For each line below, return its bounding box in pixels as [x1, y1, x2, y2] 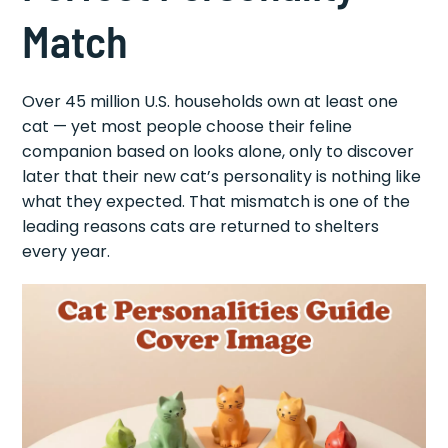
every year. [22, 240, 111, 263]
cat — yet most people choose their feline [22, 115, 353, 138]
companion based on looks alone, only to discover [22, 140, 415, 163]
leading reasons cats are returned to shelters [22, 215, 380, 238]
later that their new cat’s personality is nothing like [22, 165, 422, 188]
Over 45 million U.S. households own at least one [22, 90, 399, 113]
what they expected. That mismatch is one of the [22, 190, 411, 213]
